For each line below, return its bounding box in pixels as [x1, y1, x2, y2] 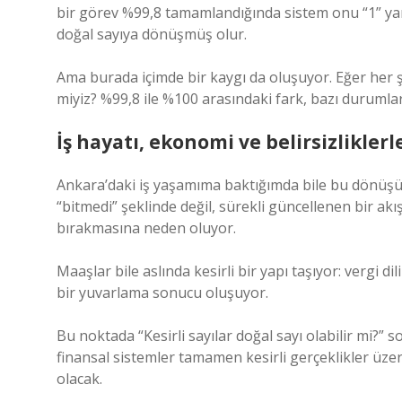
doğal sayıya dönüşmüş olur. [57, 24, 247, 44]
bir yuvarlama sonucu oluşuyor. [57, 283, 268, 302]
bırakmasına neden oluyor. [57, 218, 236, 238]
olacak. [57, 369, 102, 389]
